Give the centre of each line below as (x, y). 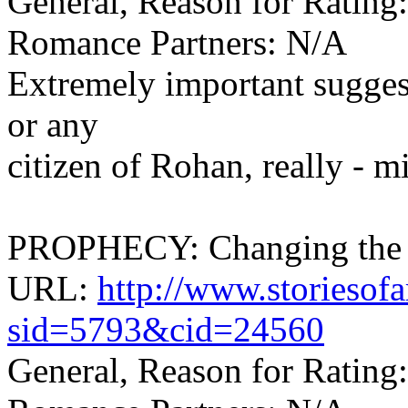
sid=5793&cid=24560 (166, 329)
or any (53, 124)
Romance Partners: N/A (177, 42)
